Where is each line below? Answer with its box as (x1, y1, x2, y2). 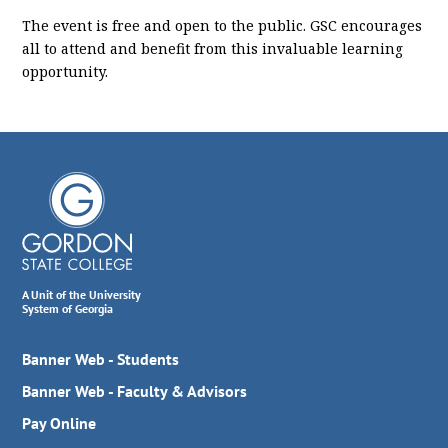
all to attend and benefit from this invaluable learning (22, 38, 404, 60)
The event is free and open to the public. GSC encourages (22, 15, 423, 37)
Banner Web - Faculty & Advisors (22, 381, 248, 402)
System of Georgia (22, 301, 114, 317)
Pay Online (22, 413, 97, 434)
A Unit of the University (22, 287, 142, 303)
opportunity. (22, 61, 109, 83)
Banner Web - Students (22, 349, 180, 370)
